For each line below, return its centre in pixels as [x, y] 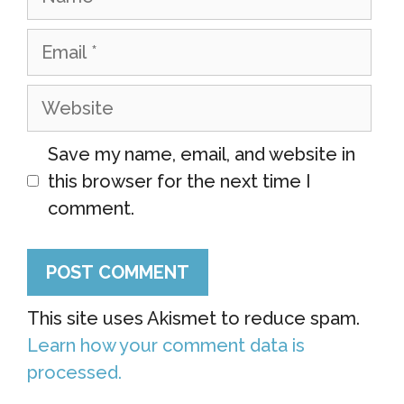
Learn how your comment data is [166, 345]
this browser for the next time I [179, 181]
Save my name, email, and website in [202, 154]
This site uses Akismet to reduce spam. [193, 318]
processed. [74, 372]
